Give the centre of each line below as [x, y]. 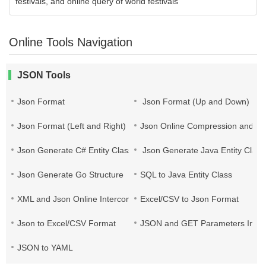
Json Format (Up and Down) [195, 102]
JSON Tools [44, 75]
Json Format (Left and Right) [72, 126]
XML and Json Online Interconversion [88, 199]
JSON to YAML [45, 248]
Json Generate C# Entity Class [75, 150]
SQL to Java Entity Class [186, 175]
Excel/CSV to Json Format [190, 199]
